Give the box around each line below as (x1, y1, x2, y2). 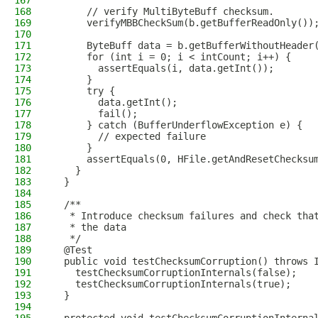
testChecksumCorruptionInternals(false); (53, 267, 297, 278)
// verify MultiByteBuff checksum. (53, 6, 274, 17)
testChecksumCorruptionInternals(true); (53, 278, 291, 290)
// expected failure (53, 131, 206, 142)
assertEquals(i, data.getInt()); (53, 62, 274, 74)
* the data (53, 221, 126, 233)
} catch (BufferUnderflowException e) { (53, 119, 302, 131)
